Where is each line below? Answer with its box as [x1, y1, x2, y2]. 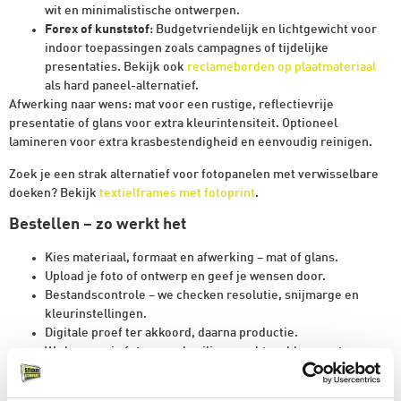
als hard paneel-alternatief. [45, 80, 199, 93]
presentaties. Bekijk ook [45, 61, 187, 74]
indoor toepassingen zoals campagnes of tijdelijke [45, 42, 328, 55]
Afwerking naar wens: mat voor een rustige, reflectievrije [9, 98, 334, 112]
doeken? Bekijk [9, 186, 99, 200]
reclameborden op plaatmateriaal [187, 61, 376, 74]
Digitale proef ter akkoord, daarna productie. [45, 327, 298, 340]
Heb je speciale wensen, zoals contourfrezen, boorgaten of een [9, 383, 367, 397]
